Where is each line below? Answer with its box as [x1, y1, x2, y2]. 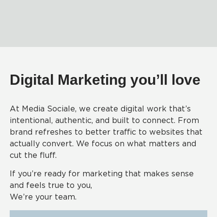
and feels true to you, [10, 182, 92, 190]
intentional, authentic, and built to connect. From [10, 117, 199, 125]
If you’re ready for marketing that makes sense [10, 170, 194, 178]
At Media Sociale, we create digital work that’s [10, 105, 191, 113]
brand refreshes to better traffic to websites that [10, 128, 202, 137]
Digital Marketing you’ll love [10, 72, 201, 88]
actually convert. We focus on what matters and [10, 140, 196, 148]
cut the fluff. [10, 152, 57, 160]
